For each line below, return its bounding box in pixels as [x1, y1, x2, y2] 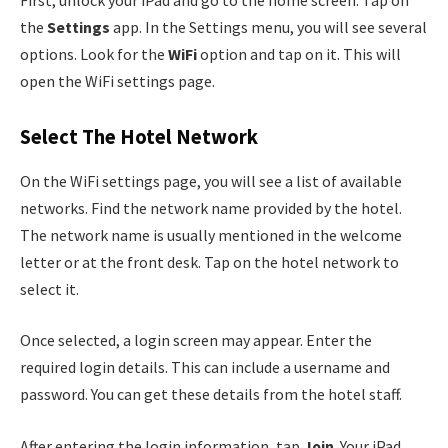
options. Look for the [20, 43, 168, 64]
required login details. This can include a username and [20, 357, 390, 378]
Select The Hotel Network [20, 124, 258, 151]
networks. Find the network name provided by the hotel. [20, 197, 402, 218]
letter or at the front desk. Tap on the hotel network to [20, 251, 399, 272]
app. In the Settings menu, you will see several [110, 16, 427, 37]
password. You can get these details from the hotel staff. [20, 384, 402, 405]
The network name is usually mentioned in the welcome [20, 224, 402, 245]
